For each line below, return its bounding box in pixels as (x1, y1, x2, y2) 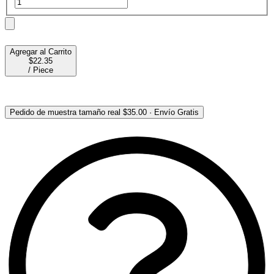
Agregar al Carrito (10, 46, 72, 56)
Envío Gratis (154, 107, 199, 117)
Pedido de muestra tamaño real (10, 107, 120, 117)
